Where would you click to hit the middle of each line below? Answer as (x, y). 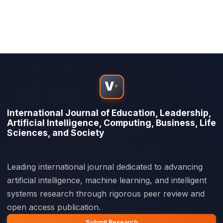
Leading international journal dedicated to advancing (105, 167)
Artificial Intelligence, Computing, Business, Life (111, 122)
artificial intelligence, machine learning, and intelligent (107, 180)
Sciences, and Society (56, 132)
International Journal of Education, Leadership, (109, 112)
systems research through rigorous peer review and (106, 194)
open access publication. (54, 207)
